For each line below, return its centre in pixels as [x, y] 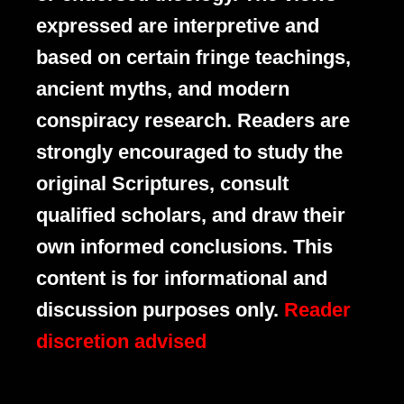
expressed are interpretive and [178, 26]
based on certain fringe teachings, [193, 58]
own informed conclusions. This [184, 247]
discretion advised [121, 342]
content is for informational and [182, 279]
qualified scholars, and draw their [191, 216]
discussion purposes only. [160, 310]
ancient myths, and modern [163, 89]
